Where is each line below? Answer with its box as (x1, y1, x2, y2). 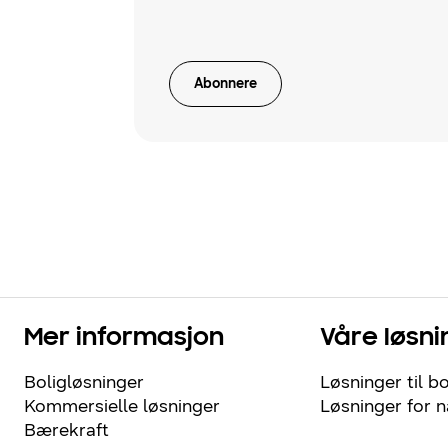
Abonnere (194, 75, 257, 93)
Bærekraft (24, 419, 109, 442)
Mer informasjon (24, 325, 224, 353)
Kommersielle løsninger (24, 395, 220, 418)
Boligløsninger (24, 371, 144, 394)
